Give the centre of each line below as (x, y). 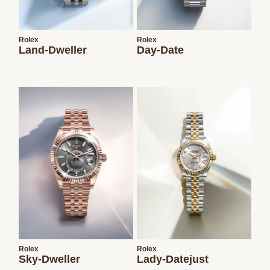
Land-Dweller (53, 50)
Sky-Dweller (50, 259)
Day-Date (160, 50)
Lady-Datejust (173, 259)
